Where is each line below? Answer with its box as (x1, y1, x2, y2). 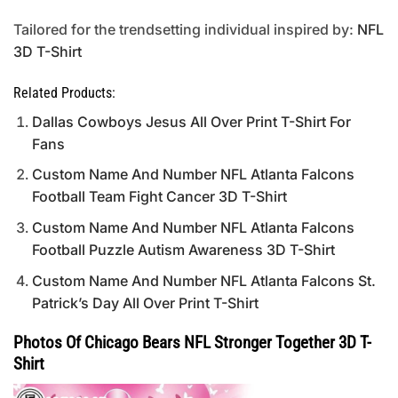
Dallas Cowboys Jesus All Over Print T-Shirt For (31, 112, 351, 131)
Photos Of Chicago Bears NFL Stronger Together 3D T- (13, 332, 371, 354)
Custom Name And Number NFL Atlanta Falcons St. (31, 271, 376, 290)
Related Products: (13, 84, 115, 101)
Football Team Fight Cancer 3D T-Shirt (31, 187, 287, 206)
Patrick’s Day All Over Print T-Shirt (31, 293, 259, 312)
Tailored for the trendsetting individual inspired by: (13, 20, 357, 38)
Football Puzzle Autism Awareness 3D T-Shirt (31, 240, 335, 259)
